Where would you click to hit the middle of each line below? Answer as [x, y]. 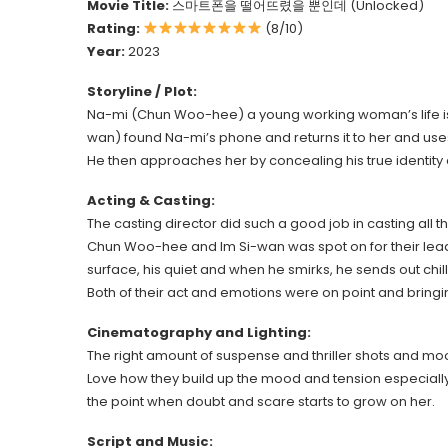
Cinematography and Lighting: [199, 332]
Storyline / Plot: [142, 91]
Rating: [113, 28]
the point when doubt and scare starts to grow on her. [261, 401]
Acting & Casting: [151, 200]
